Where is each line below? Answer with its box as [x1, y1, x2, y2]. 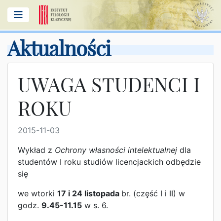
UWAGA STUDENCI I [18, 73, 200, 97]
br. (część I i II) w [121, 188, 185, 198]
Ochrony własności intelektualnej [55, 145, 180, 155]
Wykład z [18, 145, 55, 155]
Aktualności [7, 36, 110, 62]
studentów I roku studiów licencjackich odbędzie [18, 157, 201, 167]
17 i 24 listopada [57, 188, 121, 198]
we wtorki [18, 188, 57, 198]
